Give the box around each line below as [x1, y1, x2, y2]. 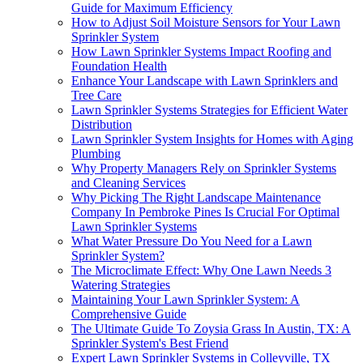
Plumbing [71, 147, 121, 161]
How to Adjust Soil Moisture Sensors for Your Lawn [71, 15, 340, 30]
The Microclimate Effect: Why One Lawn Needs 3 [71, 263, 331, 278]
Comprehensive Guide [71, 307, 186, 322]
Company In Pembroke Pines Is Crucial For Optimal [71, 205, 340, 220]
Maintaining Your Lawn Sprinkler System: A [71, 293, 300, 307]
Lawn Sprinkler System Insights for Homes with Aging [71, 132, 353, 147]
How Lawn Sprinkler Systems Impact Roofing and [71, 45, 331, 59]
